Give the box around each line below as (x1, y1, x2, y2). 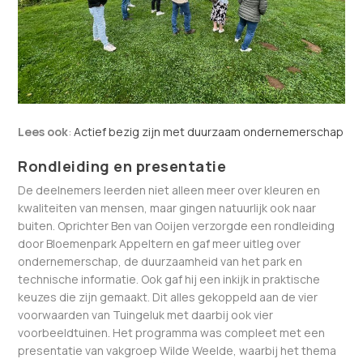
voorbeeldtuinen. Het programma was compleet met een (18, 324, 326, 340)
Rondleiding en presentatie (18, 156, 227, 176)
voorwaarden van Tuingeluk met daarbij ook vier (18, 306, 274, 322)
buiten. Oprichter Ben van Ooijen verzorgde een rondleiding (18, 217, 335, 233)
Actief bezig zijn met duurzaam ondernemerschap (74, 123, 344, 139)
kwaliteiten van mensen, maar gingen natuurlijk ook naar (18, 199, 317, 216)
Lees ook (18, 123, 69, 139)
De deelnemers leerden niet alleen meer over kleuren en (18, 181, 321, 198)
